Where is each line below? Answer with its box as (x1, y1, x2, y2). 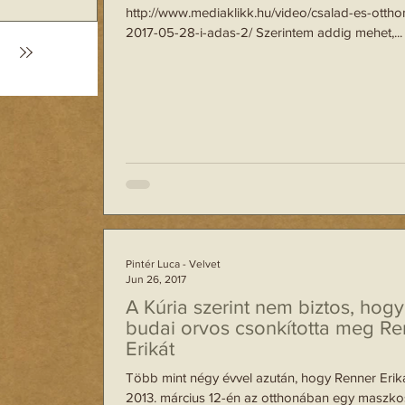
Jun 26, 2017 (126, 272, 186, 286)
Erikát (126, 338, 174, 359)
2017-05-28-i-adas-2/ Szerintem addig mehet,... (126, 24, 402, 40)
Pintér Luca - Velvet (126, 258, 221, 270)
